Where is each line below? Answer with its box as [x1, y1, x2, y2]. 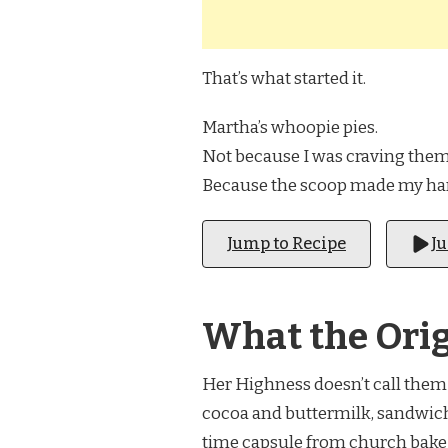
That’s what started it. [202, 67, 366, 89]
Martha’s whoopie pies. [202, 116, 378, 138]
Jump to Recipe [227, 233, 346, 253]
